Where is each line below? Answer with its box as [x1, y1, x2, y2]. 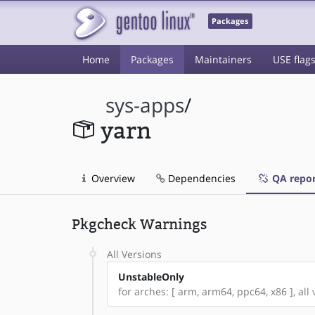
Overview [89, 172, 135, 185]
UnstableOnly [118, 270, 184, 283]
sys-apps [105, 92, 185, 118]
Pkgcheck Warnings [72, 216, 207, 233]
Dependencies [165, 172, 236, 185]
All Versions [107, 247, 162, 261]
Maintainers [195, 53, 252, 66]
